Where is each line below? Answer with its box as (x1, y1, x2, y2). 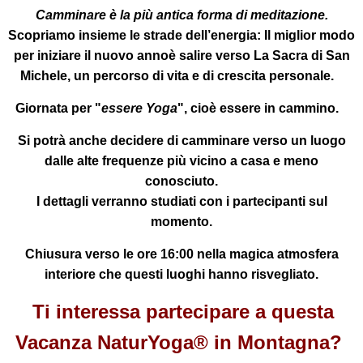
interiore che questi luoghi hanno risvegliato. (45, 267, 318, 281)
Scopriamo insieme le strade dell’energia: (8, 28, 261, 42)
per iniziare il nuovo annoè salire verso (13, 48, 254, 62)
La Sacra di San (253, 48, 350, 62)
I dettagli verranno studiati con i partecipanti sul (36, 194, 327, 208)
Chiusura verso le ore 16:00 (24, 246, 194, 261)
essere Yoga (100, 100, 177, 115)
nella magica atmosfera (193, 246, 339, 261)
